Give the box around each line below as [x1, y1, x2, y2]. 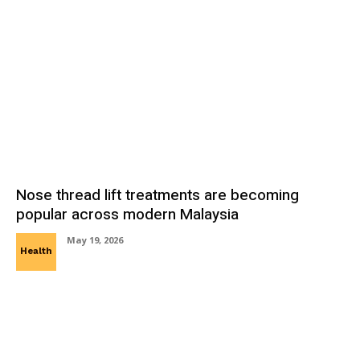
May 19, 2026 [67, 233, 123, 246]
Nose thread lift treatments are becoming [16, 183, 299, 207]
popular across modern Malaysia [16, 202, 239, 226]
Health [20, 245, 52, 256]
